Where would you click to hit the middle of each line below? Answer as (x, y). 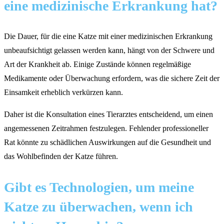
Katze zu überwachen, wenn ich (98, 207)
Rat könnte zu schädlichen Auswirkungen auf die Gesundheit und (107, 142)
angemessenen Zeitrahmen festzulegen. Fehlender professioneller (106, 128)
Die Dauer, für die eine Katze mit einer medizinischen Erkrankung (108, 36)
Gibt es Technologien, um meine (99, 187)
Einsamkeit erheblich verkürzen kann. (63, 92)
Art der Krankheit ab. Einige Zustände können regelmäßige (97, 64)
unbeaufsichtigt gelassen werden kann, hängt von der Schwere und (109, 50)
